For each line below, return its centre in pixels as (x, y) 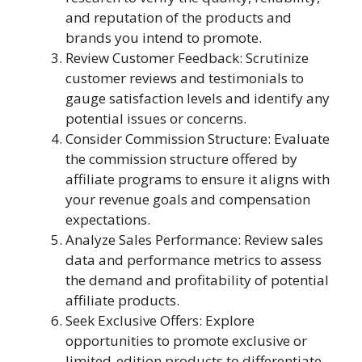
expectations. (108, 219)
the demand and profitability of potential (197, 280)
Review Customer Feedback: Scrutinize (187, 58)
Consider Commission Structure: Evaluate (198, 139)
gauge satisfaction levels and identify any (198, 98)
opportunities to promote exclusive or (186, 341)
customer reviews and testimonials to (185, 78)
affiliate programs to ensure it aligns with (198, 179)
